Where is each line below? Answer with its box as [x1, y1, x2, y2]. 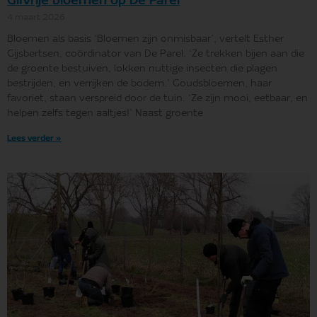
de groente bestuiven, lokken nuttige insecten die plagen [7, 64, 277, 74]
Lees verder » [7, 134, 62, 142]
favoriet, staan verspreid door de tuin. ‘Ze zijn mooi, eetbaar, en [7, 93, 308, 104]
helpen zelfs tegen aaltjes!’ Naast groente [7, 108, 203, 119]
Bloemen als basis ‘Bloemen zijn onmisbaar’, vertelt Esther [7, 34, 284, 45]
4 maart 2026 [7, 13, 65, 22]
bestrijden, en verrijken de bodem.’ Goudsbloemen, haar [7, 79, 272, 89]
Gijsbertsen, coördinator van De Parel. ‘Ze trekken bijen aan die [7, 49, 304, 59]
